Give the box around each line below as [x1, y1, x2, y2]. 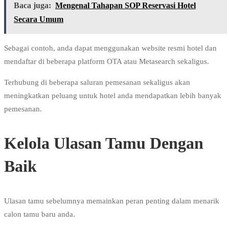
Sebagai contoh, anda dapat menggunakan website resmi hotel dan [4, 44, 217, 53]
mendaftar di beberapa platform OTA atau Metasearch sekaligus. [4, 57, 209, 66]
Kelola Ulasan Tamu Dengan [4, 134, 203, 153]
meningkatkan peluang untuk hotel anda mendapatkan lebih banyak [4, 91, 221, 100]
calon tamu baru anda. [4, 210, 75, 219]
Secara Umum [14, 15, 63, 24]
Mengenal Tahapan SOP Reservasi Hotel [55, 1, 196, 10]
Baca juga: [14, 1, 51, 10]
